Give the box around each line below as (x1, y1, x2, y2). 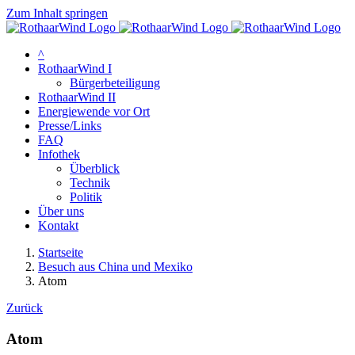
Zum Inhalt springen (6, 6, 108, 20)
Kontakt (38, 219, 78, 232)
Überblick (70, 162, 120, 175)
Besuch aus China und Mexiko (38, 260, 193, 273)
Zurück (6, 301, 43, 315)
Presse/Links (38, 119, 101, 132)
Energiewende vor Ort (38, 105, 150, 118)
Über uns (38, 204, 84, 218)
